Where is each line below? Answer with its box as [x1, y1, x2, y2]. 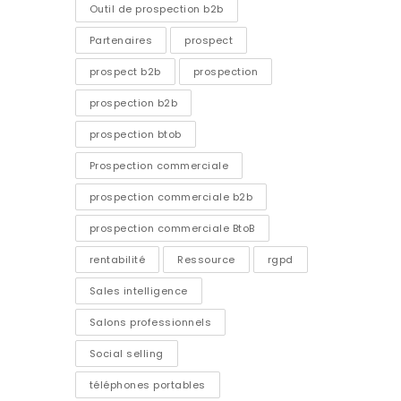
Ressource [177, 252, 235, 267]
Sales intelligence [89, 283, 188, 298]
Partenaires [89, 32, 152, 47]
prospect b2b [89, 64, 161, 79]
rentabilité [89, 252, 145, 267]
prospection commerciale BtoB [89, 220, 255, 235]
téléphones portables [89, 377, 206, 392]
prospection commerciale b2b [89, 189, 252, 204]
